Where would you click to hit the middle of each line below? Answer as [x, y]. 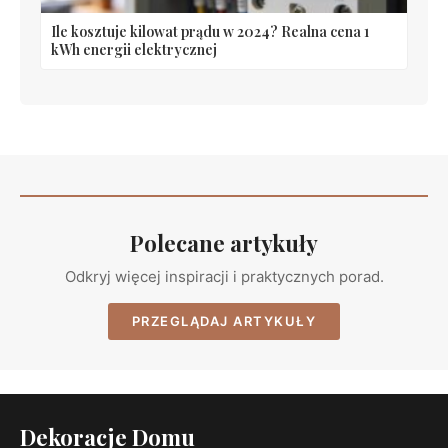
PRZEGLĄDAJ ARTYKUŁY [224, 320]
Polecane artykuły [224, 243]
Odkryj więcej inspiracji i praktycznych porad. [224, 277]
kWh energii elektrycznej [134, 50]
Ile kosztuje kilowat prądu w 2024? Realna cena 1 [210, 32]
